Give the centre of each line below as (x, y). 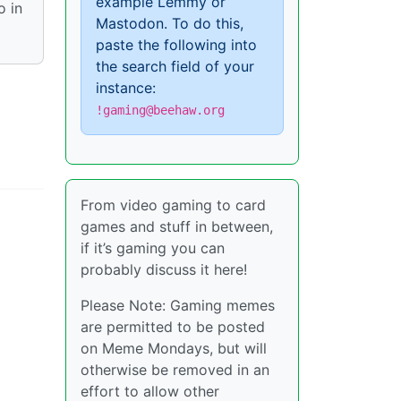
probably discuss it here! (164, 269)
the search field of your (175, 66)
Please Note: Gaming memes (178, 305)
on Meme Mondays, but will (174, 348)
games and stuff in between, (177, 226)
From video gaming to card (173, 205)
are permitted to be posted (173, 327)
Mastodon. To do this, (170, 23)
